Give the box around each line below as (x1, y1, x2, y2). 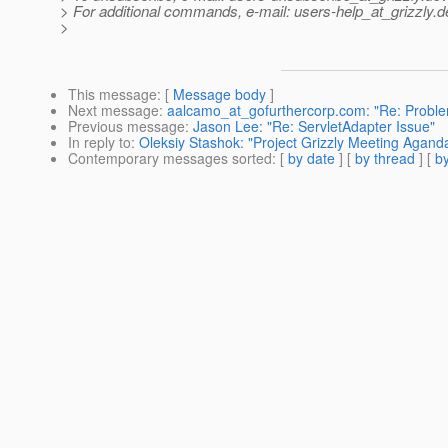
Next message (68, 100, 159, 121)
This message (68, 84, 157, 105)
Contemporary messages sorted (68, 148, 272, 169)
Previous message (68, 116, 185, 137)
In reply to (68, 132, 131, 153)
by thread (355, 148, 415, 169)
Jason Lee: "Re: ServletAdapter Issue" (193, 116, 435, 137)
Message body (173, 84, 266, 105)
